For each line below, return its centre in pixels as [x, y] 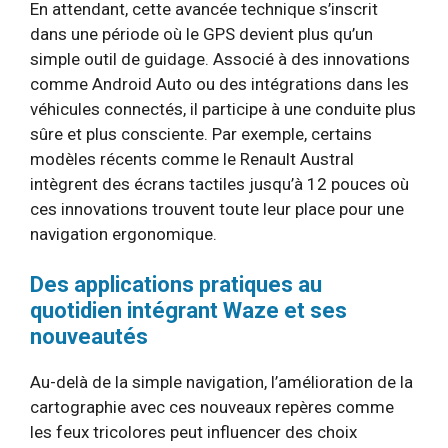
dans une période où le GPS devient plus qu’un [201, 33]
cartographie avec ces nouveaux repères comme [212, 407]
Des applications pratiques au [176, 284]
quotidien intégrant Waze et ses [188, 310]
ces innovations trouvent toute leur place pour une [217, 208]
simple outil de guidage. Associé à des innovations [220, 58]
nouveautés [89, 336]
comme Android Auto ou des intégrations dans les [219, 83]
